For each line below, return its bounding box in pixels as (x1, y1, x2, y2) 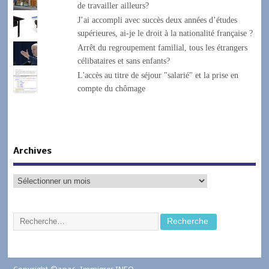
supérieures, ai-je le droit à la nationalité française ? (77, 29, 253, 38)
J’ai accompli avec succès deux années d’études (77, 16, 238, 25)
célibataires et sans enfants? (77, 56, 171, 66)
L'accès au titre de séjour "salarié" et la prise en (77, 71, 239, 80)
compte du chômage (77, 84, 146, 94)
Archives (13, 147, 52, 157)
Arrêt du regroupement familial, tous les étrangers (77, 43, 248, 53)
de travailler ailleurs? (77, 1, 150, 11)
